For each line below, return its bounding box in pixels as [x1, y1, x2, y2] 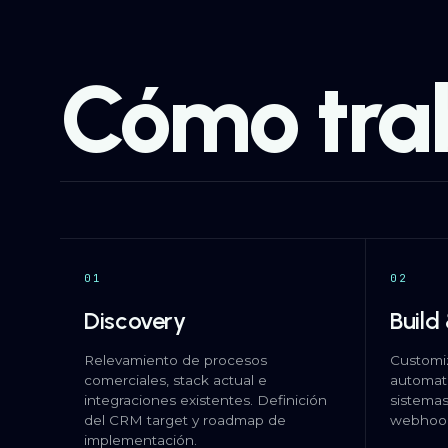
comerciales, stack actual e [84, 372, 267, 388]
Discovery [84, 306, 186, 335]
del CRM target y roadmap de [84, 412, 286, 428]
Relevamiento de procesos [84, 352, 267, 368]
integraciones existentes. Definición [84, 392, 327, 408]
